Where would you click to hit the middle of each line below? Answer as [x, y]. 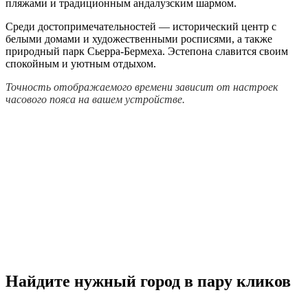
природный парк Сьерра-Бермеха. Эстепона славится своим [147, 52]
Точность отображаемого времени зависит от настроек [142, 87]
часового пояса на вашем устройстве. [95, 100]
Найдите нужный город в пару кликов [148, 281]
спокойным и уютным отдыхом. [81, 64]
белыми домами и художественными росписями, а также [139, 39]
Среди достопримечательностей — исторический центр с [141, 27]
